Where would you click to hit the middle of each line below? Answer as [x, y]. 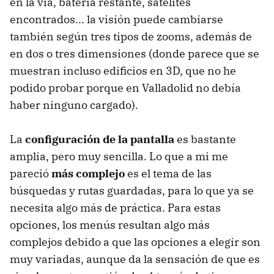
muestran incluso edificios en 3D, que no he [123, 71]
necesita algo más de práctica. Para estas [115, 208]
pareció [31, 174]
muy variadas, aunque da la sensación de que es [135, 259]
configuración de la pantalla [100, 139]
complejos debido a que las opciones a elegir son [135, 242]
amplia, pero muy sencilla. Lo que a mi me [119, 157]
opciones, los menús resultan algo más [110, 225]
